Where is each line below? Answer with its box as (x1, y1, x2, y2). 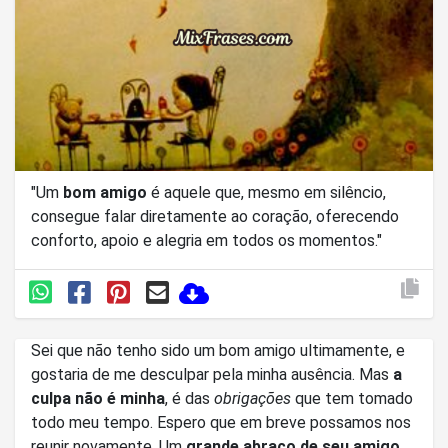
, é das (165, 388, 214, 408)
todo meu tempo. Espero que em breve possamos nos (31, 412, 157, 432)
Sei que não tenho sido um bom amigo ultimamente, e (31, 340, 405, 360)
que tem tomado (291, 388, 413, 408)
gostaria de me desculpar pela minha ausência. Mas (359, 364, 393, 384)
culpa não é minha (31, 388, 165, 408)
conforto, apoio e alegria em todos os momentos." (31, 231, 382, 251)
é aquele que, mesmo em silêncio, (147, 183, 386, 203)
